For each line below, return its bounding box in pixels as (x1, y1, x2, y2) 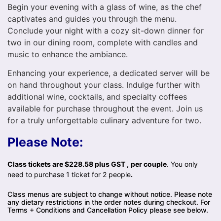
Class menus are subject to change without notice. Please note (7, 190, 212, 199)
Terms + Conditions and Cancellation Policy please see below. (7, 206, 208, 215)
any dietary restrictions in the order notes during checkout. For (7, 198, 210, 207)
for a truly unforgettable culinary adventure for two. (7, 115, 201, 125)
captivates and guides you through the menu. (7, 13, 177, 24)
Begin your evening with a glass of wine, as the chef (7, 1, 202, 12)
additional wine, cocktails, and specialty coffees (7, 91, 187, 102)
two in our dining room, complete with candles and (7, 37, 198, 47)
